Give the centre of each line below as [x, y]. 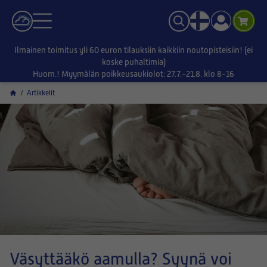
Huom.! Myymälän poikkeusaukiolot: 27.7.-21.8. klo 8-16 [133, 74]
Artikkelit [41, 93]
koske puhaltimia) [133, 62]
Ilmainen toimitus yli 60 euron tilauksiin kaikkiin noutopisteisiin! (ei [133, 50]
